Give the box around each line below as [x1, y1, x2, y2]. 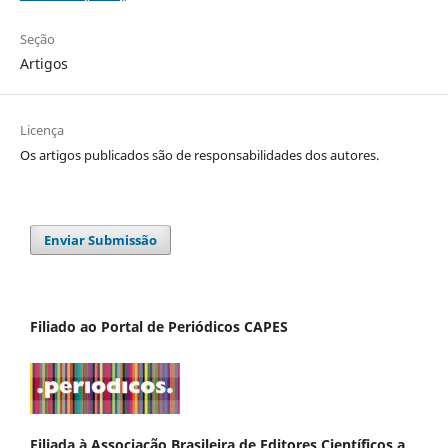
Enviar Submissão [44, 230, 158, 249]
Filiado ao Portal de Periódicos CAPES [30, 316, 288, 336]
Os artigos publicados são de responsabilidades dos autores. [19, 145, 379, 164]
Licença [19, 120, 64, 139]
